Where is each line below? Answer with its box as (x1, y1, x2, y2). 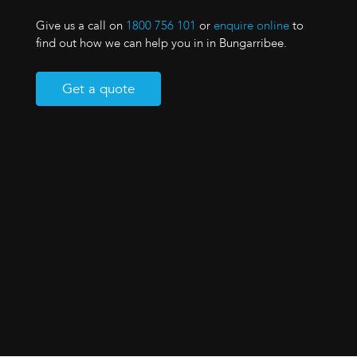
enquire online (213, 18, 289, 34)
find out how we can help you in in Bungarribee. (35, 35, 287, 52)
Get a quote (61, 80, 135, 98)
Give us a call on (35, 18, 126, 34)
